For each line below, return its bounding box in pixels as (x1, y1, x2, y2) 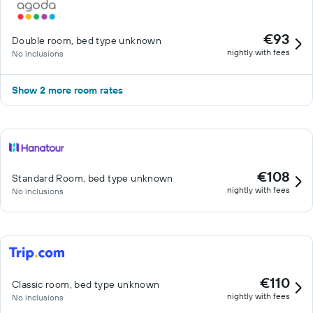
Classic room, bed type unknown (12, 278, 160, 291)
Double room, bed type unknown (12, 34, 162, 47)
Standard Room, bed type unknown (12, 172, 173, 184)
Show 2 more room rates (12, 84, 123, 96)
